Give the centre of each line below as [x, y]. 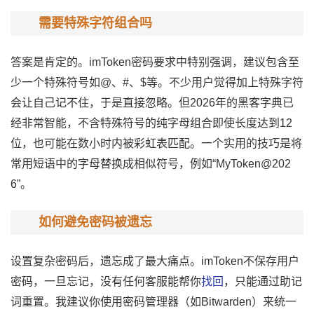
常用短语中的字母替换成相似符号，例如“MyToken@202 [151, 164]
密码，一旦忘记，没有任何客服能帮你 [106, 281]
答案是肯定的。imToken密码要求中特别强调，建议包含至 [155, 62]
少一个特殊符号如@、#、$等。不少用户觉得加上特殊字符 [157, 82]
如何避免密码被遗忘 [95, 222]
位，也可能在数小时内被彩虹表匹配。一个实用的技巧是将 [156, 143]
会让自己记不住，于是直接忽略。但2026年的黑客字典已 [152, 103]
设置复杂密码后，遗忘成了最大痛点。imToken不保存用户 [155, 261]
